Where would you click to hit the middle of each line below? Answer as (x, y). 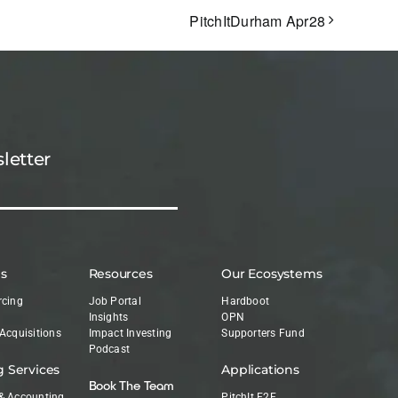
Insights (108, 318)
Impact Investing (130, 334)
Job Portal (115, 302)
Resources (120, 274)
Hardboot (246, 302)
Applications (260, 370)
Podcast (109, 350)
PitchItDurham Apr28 (257, 21)
